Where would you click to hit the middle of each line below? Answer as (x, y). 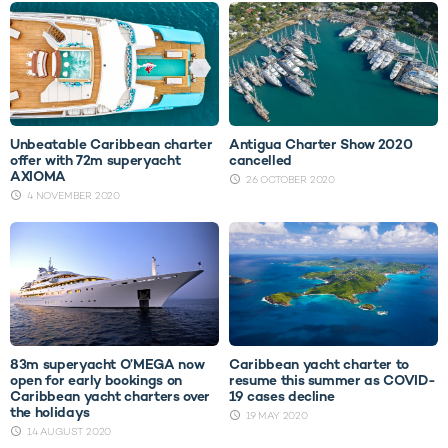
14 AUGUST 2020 (69, 432)
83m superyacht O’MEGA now (107, 364)
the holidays (50, 412)
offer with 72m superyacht (95, 160)
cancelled (260, 160)
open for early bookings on (96, 380)
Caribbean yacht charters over (110, 396)
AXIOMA (38, 176)
